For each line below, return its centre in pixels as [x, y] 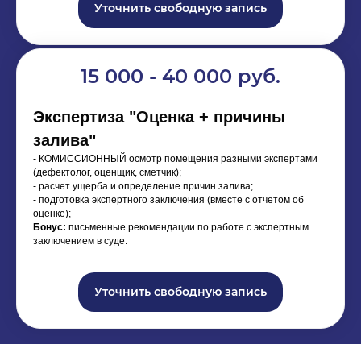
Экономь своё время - [129, 127]
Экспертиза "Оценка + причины [159, 116]
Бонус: [50, 227]
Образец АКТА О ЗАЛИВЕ [129, 199]
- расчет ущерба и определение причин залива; [143, 186]
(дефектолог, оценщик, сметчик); [107, 172]
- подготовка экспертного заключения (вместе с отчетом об [168, 199]
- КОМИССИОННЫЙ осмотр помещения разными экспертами [175, 158]
